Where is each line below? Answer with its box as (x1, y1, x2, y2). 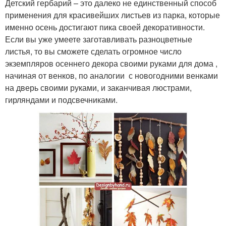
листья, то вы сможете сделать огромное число (5, 45, 182, 58)
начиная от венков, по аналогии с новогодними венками (5, 70, 218, 82)
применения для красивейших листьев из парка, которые (5, 9, 220, 21)
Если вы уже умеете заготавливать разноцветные (5, 33, 192, 45)
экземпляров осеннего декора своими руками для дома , (5, 58, 217, 70)
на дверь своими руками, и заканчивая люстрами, (5, 82, 192, 94)
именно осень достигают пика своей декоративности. (5, 21, 205, 33)
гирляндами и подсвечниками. (5, 94, 118, 106)
